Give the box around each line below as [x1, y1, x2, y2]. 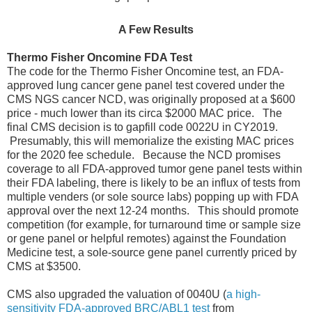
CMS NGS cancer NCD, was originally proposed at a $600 [7, 93, 295, 106]
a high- [226, 288, 260, 301]
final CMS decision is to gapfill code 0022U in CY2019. [7, 121, 281, 134]
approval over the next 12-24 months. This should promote [7, 205, 299, 217]
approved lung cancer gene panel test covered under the [7, 79, 285, 92]
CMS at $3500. [7, 260, 84, 273]
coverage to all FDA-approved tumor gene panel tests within [7, 163, 302, 175]
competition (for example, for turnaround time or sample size [7, 219, 301, 231]
